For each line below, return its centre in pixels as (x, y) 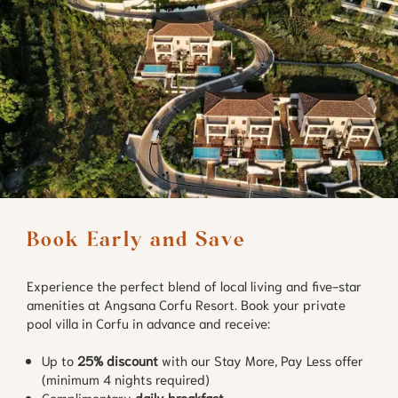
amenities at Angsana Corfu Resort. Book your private (186, 303)
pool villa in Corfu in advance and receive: (148, 322)
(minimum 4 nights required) (126, 378)
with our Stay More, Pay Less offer (261, 359)
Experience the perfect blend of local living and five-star (194, 285)
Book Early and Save (136, 241)
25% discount (118, 359)
